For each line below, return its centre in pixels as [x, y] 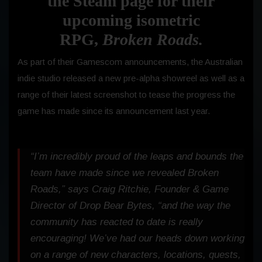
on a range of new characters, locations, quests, [136, 254]
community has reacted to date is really [117, 222]
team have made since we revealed [109, 173]
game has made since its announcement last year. [114, 111]
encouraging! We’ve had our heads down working [137, 238]
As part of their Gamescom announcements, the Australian [130, 61]
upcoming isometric [131, 20]
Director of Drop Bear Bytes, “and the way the [130, 205]
